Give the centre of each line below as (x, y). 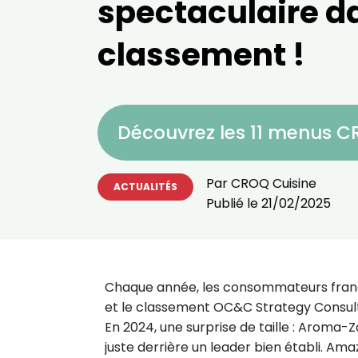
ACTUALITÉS (145, 187)
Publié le (234, 203)
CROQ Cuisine (274, 183)
